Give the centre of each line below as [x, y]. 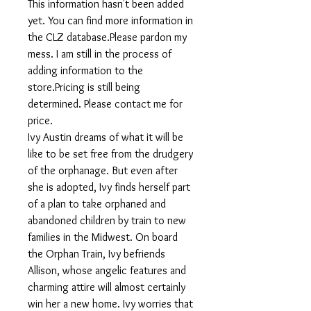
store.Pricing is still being [84, 87]
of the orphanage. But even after [103, 170]
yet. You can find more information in [110, 20]
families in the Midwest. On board [103, 237]
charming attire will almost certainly [107, 287]
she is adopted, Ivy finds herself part [109, 187]
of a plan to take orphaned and [97, 204]
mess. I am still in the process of [100, 54]
